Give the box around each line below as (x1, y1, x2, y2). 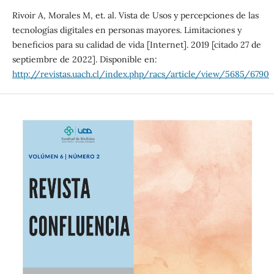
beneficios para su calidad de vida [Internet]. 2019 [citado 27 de (12, 39, 261, 51)
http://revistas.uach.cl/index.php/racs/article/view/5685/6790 (12, 68, 269, 80)
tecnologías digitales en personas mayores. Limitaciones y (12, 24, 242, 36)
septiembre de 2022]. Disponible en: (12, 54, 157, 65)
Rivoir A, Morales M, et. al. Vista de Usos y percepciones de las (12, 10, 259, 21)
